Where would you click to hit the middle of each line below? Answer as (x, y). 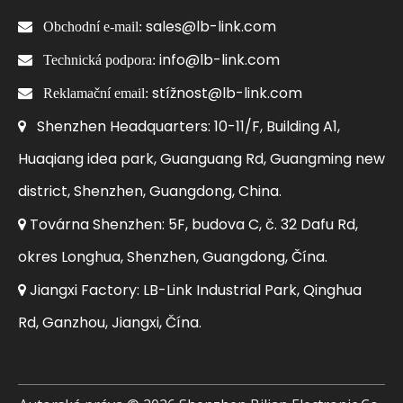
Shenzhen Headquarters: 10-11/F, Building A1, (188, 126)
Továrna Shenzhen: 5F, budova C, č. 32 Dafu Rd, (192, 224)
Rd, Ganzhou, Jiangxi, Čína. (110, 322)
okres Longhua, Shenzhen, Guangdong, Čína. (173, 256)
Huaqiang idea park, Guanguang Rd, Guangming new (201, 158)
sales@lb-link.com (211, 26)
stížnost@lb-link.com (227, 93)
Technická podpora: (101, 59)
